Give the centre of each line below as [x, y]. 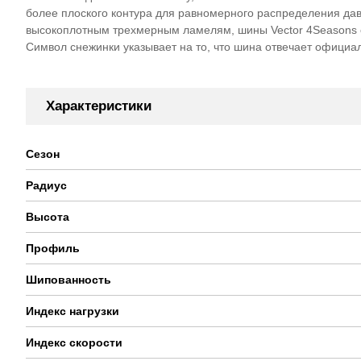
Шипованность [68, 280]
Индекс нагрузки [73, 311]
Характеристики [99, 106]
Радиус [46, 186]
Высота [48, 217]
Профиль [53, 249]
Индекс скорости [74, 343]
